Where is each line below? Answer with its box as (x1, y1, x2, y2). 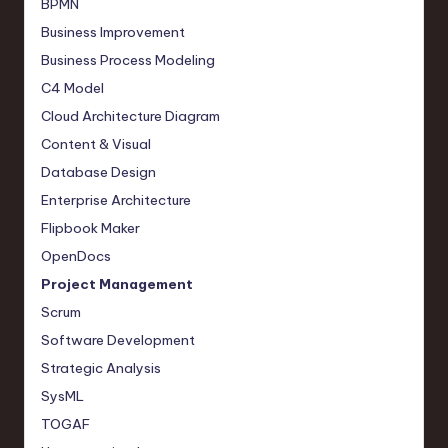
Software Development (41, 330, 195, 349)
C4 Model (41, 78, 104, 97)
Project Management (41, 274, 193, 293)
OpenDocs (41, 246, 111, 265)
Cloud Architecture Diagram (41, 106, 220, 125)
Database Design (41, 162, 156, 181)
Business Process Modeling (41, 50, 215, 69)
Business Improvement (41, 22, 185, 41)
